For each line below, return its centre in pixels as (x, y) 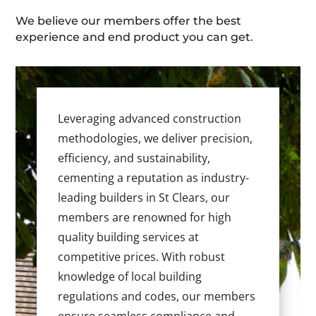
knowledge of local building (130, 277)
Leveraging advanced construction (150, 119)
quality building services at (129, 237)
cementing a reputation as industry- (154, 178)
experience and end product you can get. (135, 37)
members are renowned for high (145, 218)
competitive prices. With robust (142, 257)
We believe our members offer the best (129, 21)
